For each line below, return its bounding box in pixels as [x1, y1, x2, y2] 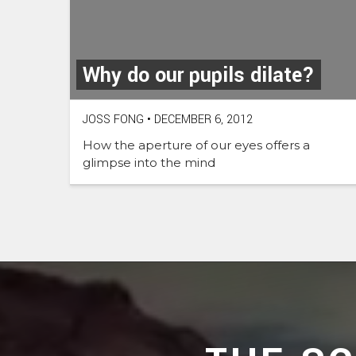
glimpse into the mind [83, 154, 215, 170]
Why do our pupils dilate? [83, 60, 315, 90]
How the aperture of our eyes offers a [83, 137, 310, 153]
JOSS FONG [83, 110, 144, 128]
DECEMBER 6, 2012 [151, 110, 253, 128]
